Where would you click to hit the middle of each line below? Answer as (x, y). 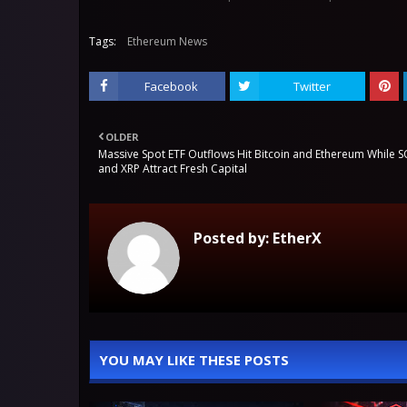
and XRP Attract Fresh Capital (173, 169)
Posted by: (231, 238)
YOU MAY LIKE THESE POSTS (194, 360)
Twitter (312, 86)
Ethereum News (167, 41)
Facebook (172, 86)
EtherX (295, 238)
